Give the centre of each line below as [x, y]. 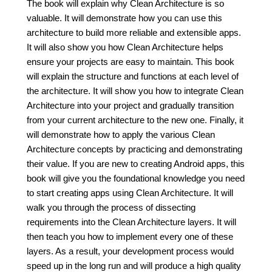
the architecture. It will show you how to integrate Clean [135, 91]
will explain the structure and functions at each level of [133, 76]
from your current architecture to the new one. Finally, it [135, 120]
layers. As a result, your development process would [130, 251]
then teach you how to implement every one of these [130, 236]
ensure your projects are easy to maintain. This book [131, 62]
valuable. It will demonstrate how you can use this [124, 18]
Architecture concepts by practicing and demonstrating [134, 149]
